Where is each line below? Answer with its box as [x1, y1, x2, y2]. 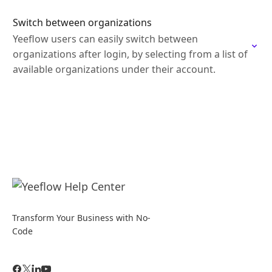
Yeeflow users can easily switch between [13, 32, 198, 46]
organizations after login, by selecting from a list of [13, 47, 248, 61]
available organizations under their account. [13, 63, 216, 76]
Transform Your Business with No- [12, 212, 151, 223]
